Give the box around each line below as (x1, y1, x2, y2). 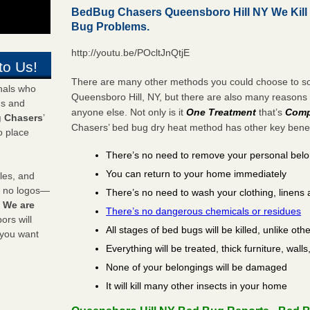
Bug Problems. (71, 20, 150, 33)
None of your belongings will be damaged (106, 261, 288, 273)
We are (3, 199, 35, 211)
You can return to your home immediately (106, 167, 287, 179)
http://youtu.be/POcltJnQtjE (71, 46, 190, 58)
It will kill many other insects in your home (106, 280, 288, 291)
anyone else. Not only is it (71, 106, 187, 118)
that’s (256, 106, 286, 118)
